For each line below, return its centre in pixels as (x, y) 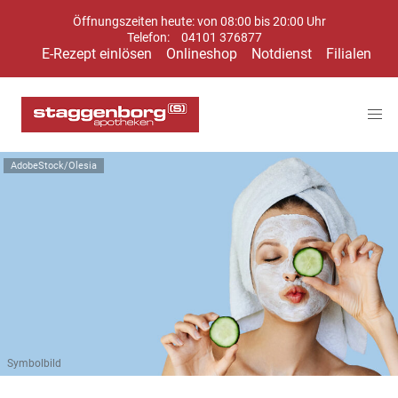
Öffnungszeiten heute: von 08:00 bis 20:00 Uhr (199, 22)
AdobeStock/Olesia (54, 166)
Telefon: (150, 38)
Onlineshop (201, 54)
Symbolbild (34, 363)
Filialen (348, 54)
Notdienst (281, 54)
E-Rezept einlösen (96, 54)
